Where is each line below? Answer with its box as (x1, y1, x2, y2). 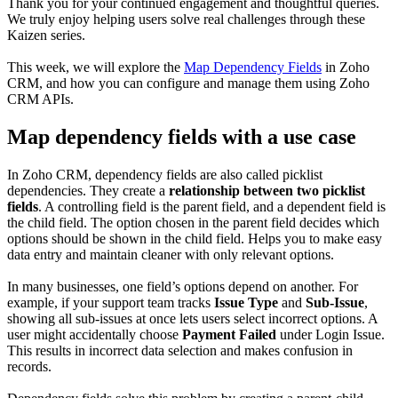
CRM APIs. (7, 92, 74, 107)
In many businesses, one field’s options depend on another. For (7, 279, 358, 294)
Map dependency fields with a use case (7, 125, 356, 149)
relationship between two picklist (169, 183, 365, 198)
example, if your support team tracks (7, 295, 214, 310)
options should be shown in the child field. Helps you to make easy (7, 231, 382, 246)
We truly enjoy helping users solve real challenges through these (7, 12, 365, 28)
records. (7, 359, 52, 374)
